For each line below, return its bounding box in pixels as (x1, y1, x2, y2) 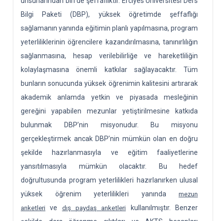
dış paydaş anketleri (62, 204, 126, 212)
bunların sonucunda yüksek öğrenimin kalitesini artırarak (21, 79, 198, 87)
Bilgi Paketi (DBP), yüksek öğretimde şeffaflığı (21, 10, 198, 18)
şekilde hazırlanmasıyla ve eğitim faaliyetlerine (21, 148, 198, 156)
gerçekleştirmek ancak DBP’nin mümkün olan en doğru (21, 135, 198, 143)
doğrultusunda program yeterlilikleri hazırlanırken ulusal (21, 176, 198, 184)
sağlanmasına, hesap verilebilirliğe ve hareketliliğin (21, 52, 198, 60)
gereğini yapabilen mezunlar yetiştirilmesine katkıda (21, 107, 198, 115)
